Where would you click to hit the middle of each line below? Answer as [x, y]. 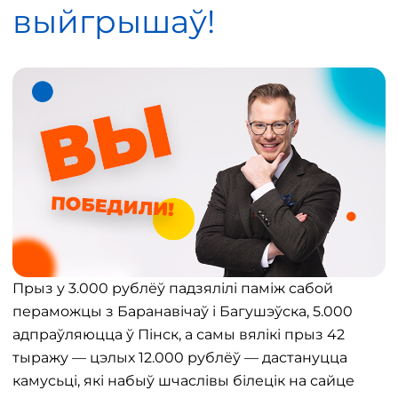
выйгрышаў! [114, 21]
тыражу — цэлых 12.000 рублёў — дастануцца [180, 358]
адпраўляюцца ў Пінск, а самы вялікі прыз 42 [179, 335]
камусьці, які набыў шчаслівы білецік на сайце [183, 381]
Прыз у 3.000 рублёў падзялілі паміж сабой [173, 289]
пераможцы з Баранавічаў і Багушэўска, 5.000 [183, 312]
